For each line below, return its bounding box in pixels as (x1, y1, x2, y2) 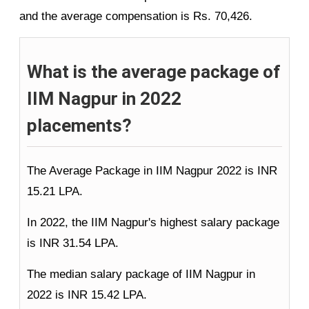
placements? (27, 115, 132, 137)
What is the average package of (27, 61, 280, 83)
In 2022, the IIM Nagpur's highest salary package (27, 216, 279, 230)
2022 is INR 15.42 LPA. (27, 288, 147, 302)
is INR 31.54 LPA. (27, 237, 119, 250)
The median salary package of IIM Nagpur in (27, 268, 255, 281)
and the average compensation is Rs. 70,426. (19, 10, 252, 23)
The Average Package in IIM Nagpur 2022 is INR (27, 164, 277, 178)
